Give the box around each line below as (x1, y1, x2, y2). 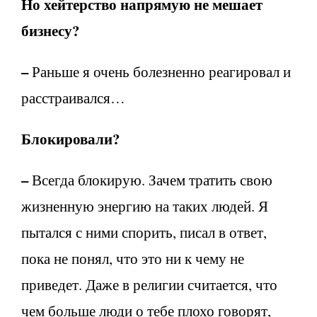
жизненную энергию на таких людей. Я (21, 195, 268, 216)
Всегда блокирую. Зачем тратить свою (28, 169, 272, 190)
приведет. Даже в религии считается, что (21, 274, 277, 294)
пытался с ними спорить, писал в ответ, (21, 221, 267, 242)
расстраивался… (21, 87, 125, 108)
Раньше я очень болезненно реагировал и (28, 61, 291, 81)
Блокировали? (21, 127, 120, 149)
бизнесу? (21, 19, 79, 41)
